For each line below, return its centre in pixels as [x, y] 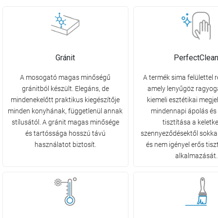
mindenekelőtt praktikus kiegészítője [65, 100]
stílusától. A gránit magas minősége [65, 122]
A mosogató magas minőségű [65, 78]
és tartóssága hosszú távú [65, 134]
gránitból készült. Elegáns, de [65, 89]
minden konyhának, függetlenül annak [65, 111]
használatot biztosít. [65, 145]
